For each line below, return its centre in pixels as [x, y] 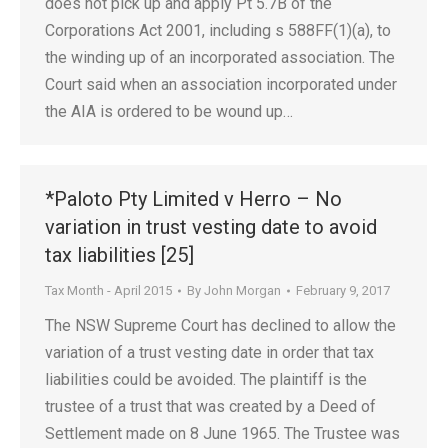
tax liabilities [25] [119, 255]
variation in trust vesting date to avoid [211, 227]
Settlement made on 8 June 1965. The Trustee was [222, 433]
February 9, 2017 [343, 290]
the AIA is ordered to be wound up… [169, 111]
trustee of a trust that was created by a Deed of [210, 406]
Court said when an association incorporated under [221, 84]
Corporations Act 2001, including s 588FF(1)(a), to [218, 30]
